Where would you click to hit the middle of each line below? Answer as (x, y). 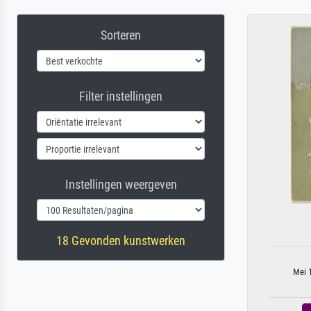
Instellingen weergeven (121, 184)
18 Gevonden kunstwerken (121, 241)
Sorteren (121, 35)
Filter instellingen (121, 96)
